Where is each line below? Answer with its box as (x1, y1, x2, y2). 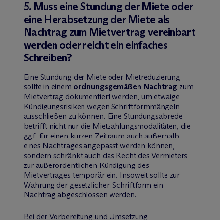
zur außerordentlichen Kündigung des (24, 160, 149, 170)
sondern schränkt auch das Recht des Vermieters (24, 150, 188, 160)
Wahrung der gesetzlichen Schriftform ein (24, 180, 163, 190)
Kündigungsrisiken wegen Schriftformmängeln (24, 101, 180, 111)
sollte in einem (24, 82, 74, 91)
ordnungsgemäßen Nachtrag (73, 82, 178, 91)
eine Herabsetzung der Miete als (24, 12, 170, 26)
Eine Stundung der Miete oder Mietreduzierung (24, 72, 180, 82)
